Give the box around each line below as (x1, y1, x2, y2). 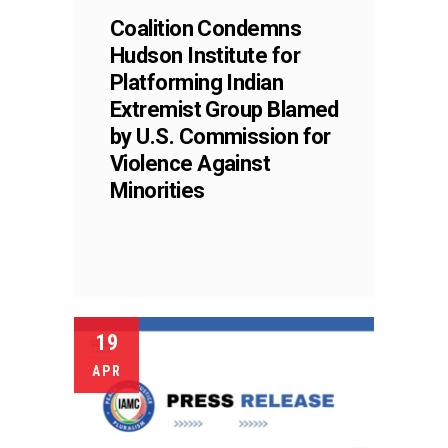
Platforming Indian (110, 69, 284, 95)
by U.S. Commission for (110, 123, 331, 149)
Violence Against (110, 150, 271, 176)
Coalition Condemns (110, 15, 302, 41)
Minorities (110, 177, 205, 203)
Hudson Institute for (110, 42, 300, 68)
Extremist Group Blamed (110, 96, 339, 122)
